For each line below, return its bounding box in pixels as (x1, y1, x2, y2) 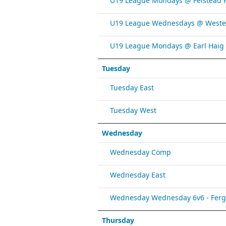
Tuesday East (109, 83, 154, 92)
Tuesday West (109, 105, 156, 115)
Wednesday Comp (109, 147, 171, 157)
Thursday (101, 215, 134, 225)
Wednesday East (109, 170, 165, 180)
